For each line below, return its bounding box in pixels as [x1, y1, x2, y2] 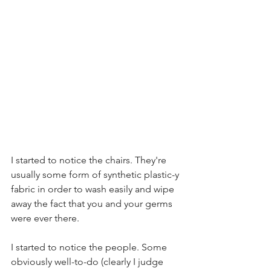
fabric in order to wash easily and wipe [11, 183, 177, 195]
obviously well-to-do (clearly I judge [11, 256, 166, 268]
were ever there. [11, 212, 84, 224]
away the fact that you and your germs [11, 198, 175, 210]
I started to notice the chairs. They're [11, 154, 169, 166]
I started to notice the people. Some [11, 241, 169, 253]
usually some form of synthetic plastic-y [11, 169, 181, 181]
